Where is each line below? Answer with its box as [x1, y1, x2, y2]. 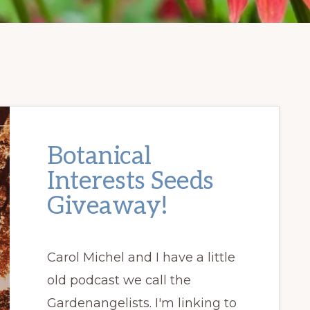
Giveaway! [47, 191, 168, 221]
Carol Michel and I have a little [47, 250, 235, 265]
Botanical [47, 141, 152, 172]
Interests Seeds [47, 166, 214, 197]
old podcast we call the [47, 273, 191, 288]
